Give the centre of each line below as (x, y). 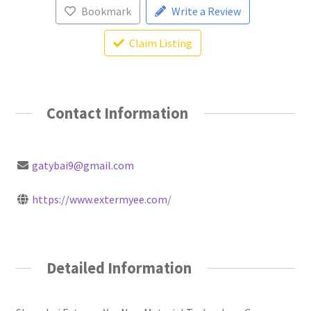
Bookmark (106, 11)
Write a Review (206, 11)
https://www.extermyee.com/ (101, 200)
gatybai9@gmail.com (83, 166)
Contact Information (118, 113)
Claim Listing (161, 43)
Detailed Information (119, 268)
